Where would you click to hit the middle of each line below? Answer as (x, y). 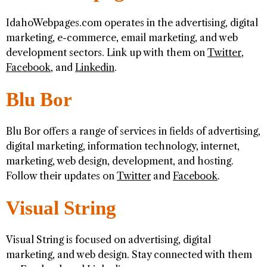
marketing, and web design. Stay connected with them (129, 255)
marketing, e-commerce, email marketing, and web (122, 38)
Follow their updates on (61, 176)
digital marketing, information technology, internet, (123, 146)
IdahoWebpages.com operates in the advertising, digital (132, 23)
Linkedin (95, 68)
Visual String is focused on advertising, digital (108, 240)
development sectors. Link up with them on (107, 53)
